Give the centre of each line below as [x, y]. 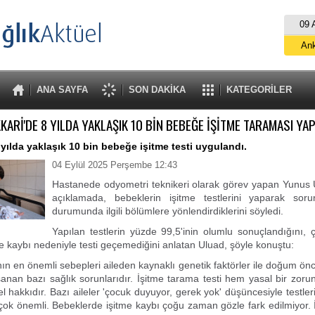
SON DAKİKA [157, 90]
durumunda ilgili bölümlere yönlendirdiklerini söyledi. [168, 211]
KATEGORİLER [259, 90]
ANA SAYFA [62, 90]
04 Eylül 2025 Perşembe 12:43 [115, 165]
